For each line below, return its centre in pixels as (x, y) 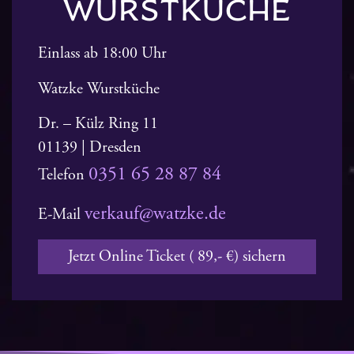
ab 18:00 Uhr (125, 54)
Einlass (61, 54)
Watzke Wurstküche (99, 88)
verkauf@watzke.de (155, 214)
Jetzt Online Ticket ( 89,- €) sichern (177, 256)
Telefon (63, 175)
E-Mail (61, 215)
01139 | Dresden (90, 148)
